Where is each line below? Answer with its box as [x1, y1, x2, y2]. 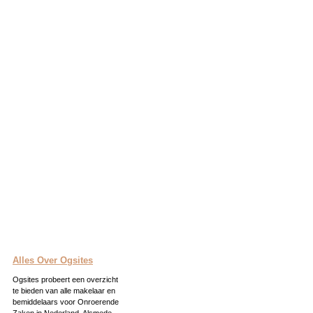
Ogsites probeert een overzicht [13, 275, 118, 284]
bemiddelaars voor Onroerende [13, 298, 119, 306]
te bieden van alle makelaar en [13, 286, 115, 295]
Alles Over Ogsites [13, 255, 93, 265]
